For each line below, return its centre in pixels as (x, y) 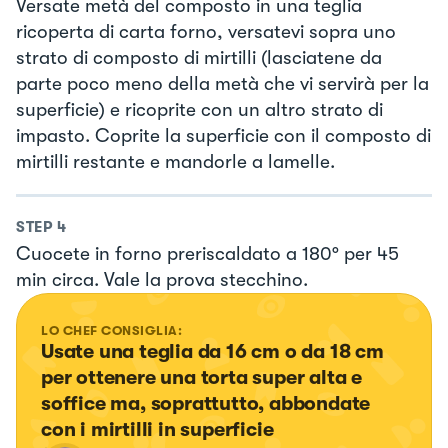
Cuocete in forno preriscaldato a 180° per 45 (207, 254)
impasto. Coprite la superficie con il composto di (223, 135)
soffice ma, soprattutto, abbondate (208, 404)
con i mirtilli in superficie (157, 430)
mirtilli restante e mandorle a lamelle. (175, 161)
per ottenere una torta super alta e (204, 378)
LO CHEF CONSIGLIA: (112, 331)
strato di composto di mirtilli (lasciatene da (199, 57)
